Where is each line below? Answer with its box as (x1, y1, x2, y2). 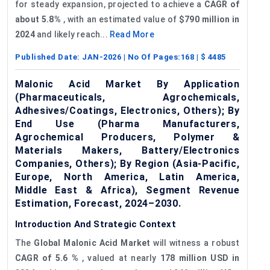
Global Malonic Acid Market (34, 237, 151, 248)
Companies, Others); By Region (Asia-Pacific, (15, 157, 240, 169)
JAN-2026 (82, 52, 121, 61)
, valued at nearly (78, 253, 160, 263)
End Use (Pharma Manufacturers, (15, 118, 240, 130)
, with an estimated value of (60, 14, 180, 24)
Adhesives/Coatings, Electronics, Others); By (15, 104, 240, 116)
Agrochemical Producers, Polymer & (15, 131, 240, 143)
